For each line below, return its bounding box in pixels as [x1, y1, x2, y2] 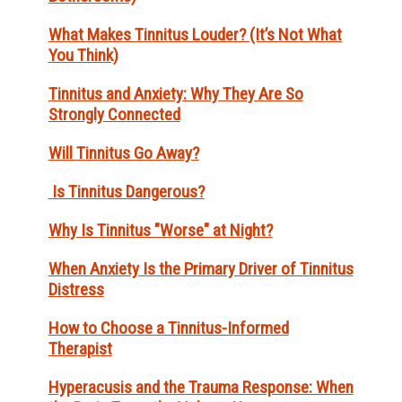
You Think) [48, 45, 118, 66]
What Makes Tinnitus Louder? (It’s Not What [48, 24, 342, 46]
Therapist [48, 338, 112, 360]
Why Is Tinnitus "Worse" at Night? [48, 220, 273, 241]
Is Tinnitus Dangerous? [48, 181, 205, 203]
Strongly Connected [48, 104, 180, 126]
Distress [48, 279, 104, 301]
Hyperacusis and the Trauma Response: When [48, 377, 354, 398]
